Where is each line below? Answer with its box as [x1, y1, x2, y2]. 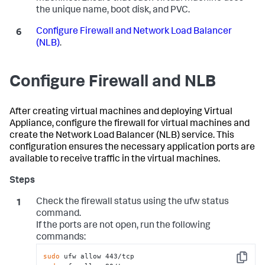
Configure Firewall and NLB [9, 75, 216, 92]
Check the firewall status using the [35, 198, 184, 208]
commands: [35, 233, 86, 243]
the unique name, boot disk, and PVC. [35, 6, 190, 16]
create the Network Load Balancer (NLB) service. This [9, 131, 234, 141]
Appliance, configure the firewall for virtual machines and [9, 119, 250, 130]
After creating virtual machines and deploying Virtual [9, 108, 232, 118]
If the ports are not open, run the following [35, 221, 211, 231]
